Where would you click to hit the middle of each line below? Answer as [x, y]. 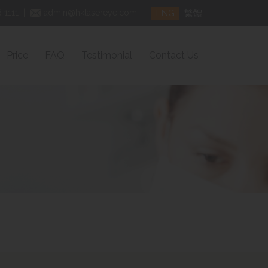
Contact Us [174, 55]
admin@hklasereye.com [90, 13]
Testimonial [107, 55]
